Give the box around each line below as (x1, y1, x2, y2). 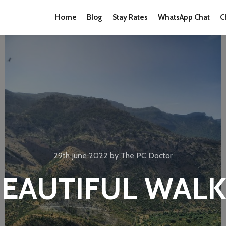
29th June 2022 (53, 151, 108, 160)
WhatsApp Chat (158, 13, 210, 22)
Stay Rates (112, 13, 148, 22)
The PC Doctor (121, 151, 173, 160)
